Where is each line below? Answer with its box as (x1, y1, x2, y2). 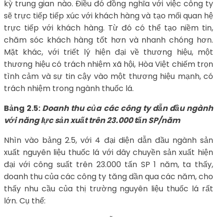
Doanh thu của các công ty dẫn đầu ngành (42, 102, 214, 114)
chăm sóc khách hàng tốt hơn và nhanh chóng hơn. (4, 34, 213, 46)
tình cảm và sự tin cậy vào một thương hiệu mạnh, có (4, 70, 213, 82)
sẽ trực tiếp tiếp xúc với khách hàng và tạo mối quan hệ (4, 10, 213, 21)
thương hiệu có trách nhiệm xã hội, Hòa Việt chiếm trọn (4, 58, 213, 70)
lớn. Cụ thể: (4, 195, 46, 206)
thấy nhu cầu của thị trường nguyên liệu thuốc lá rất (4, 183, 213, 194)
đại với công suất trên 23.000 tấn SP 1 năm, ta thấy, (4, 158, 213, 170)
